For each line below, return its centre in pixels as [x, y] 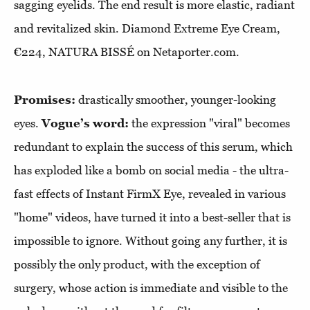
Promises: [46, 100]
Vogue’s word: [85, 123]
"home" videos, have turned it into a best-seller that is [152, 217]
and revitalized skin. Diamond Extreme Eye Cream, [147, 28]
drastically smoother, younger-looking [177, 100]
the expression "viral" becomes [209, 123]
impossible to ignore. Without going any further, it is [151, 241]
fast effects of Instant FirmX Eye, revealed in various [150, 194]
